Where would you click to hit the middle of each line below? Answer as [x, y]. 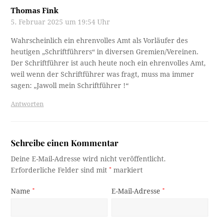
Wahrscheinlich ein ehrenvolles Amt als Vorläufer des [99, 41]
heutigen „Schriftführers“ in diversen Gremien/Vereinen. [105, 52]
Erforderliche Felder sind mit [60, 170]
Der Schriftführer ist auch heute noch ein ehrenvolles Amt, [109, 63]
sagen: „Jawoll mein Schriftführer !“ [70, 86]
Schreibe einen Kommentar [65, 143]
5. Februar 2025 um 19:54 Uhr [61, 22]
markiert [127, 170]
